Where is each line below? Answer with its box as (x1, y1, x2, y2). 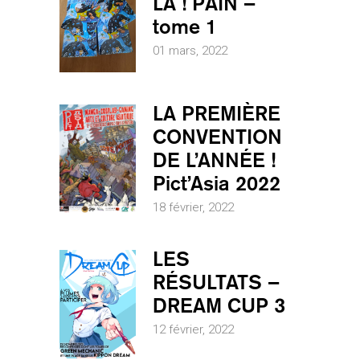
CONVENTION (153, 125, 282, 149)
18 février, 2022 (153, 200, 234, 215)
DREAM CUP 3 (153, 293, 285, 318)
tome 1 (153, 14, 217, 39)
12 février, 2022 (153, 322, 234, 337)
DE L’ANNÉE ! (153, 148, 276, 173)
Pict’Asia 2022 (153, 171, 280, 196)
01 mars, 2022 (153, 43, 227, 58)
